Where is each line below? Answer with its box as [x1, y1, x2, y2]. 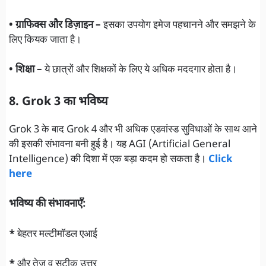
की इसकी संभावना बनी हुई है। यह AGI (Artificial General [9, 138, 230, 151]
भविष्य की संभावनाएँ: [9, 198, 86, 211]
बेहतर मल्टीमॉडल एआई [15, 227, 97, 241]
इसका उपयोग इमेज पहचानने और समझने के [101, 18, 256, 32]
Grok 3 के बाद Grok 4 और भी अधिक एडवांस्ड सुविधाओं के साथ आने [9, 123, 257, 137]
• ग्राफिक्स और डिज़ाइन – [9, 18, 101, 32]
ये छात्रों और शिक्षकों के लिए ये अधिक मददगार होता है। [42, 64, 237, 77]
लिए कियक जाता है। [9, 33, 81, 47]
